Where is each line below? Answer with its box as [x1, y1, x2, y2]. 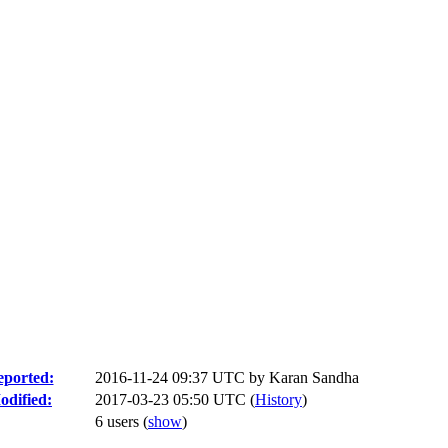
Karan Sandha [269, 369, 359, 386]
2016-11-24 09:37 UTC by [95, 369, 269, 386]
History [255, 391, 302, 408]
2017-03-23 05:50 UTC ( [95, 391, 255, 408]
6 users [95, 413, 143, 430]
